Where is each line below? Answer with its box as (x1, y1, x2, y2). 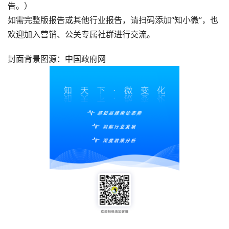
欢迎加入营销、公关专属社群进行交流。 (8, 29, 155, 40)
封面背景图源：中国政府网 (8, 54, 106, 64)
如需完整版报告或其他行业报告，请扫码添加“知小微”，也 (8, 15, 218, 26)
